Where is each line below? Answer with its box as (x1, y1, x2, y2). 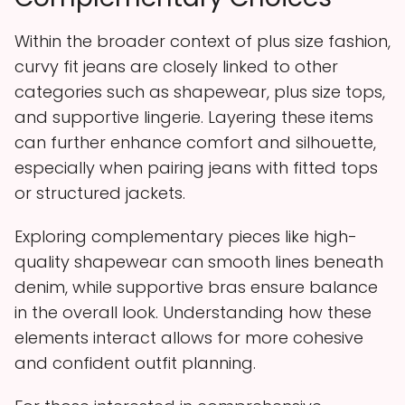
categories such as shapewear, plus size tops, (14, 80, 385, 103)
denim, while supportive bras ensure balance (14, 275, 378, 298)
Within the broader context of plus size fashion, (14, 29, 391, 52)
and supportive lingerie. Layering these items (14, 105, 373, 128)
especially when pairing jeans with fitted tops (14, 155, 378, 179)
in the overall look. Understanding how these (14, 300, 372, 324)
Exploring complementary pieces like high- (14, 224, 357, 248)
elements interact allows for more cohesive (14, 325, 363, 349)
